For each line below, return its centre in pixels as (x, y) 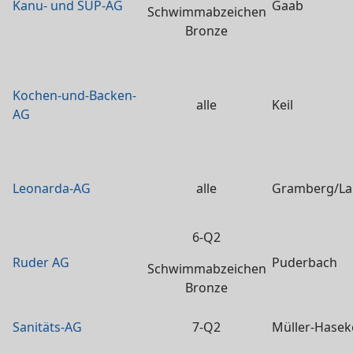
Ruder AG (41, 262)
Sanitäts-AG (47, 327)
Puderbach (305, 262)
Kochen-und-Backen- (74, 95)
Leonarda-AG (52, 188)
